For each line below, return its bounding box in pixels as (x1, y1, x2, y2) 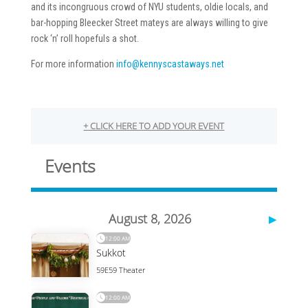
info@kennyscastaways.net (115, 58, 224, 69)
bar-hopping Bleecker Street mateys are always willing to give (30, 17, 268, 28)
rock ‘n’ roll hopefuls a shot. (30, 33, 139, 44)
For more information (30, 58, 116, 69)
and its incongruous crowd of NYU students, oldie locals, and (30, 1, 268, 12)
